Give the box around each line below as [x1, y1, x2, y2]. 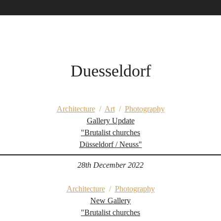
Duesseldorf [70, 62, 151, 80]
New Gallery [90, 196, 131, 205]
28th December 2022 [77, 161, 144, 169]
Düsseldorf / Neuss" [79, 140, 142, 148]
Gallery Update [86, 116, 135, 125]
